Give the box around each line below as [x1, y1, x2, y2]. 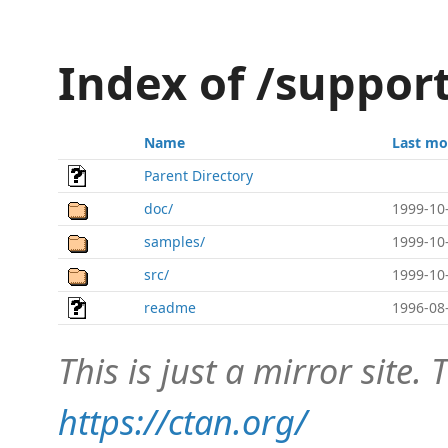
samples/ [144, 232, 205, 251]
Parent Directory [144, 166, 253, 185]
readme [144, 298, 196, 317]
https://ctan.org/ [58, 398, 307, 445]
